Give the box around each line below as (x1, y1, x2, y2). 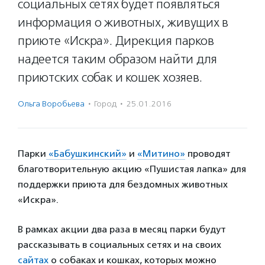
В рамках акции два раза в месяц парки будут (18, 224, 226, 235)
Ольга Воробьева (18, 99, 85, 109)
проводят (185, 148, 231, 159)
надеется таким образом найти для (18, 51, 218, 67)
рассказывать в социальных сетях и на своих (18, 239, 221, 250)
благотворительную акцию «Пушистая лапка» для (18, 163, 246, 174)
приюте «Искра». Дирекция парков (18, 33, 214, 49)
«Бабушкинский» (46, 148, 127, 159)
